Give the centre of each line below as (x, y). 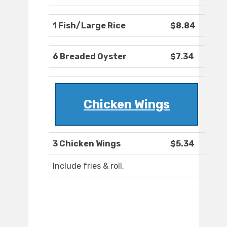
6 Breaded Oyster (90, 57)
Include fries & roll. (88, 166)
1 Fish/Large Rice (89, 26)
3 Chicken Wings (87, 144)
